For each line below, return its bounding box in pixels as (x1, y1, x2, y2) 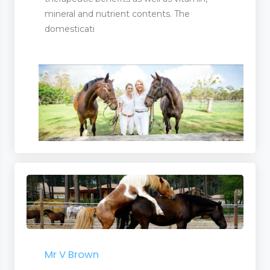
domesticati (45, 23, 95, 34)
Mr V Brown (45, 247, 99, 262)
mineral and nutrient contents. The (45, 8, 190, 19)
